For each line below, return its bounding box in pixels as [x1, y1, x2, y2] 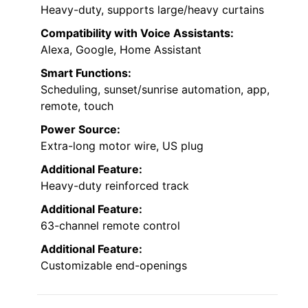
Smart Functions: [41, 65, 131, 80]
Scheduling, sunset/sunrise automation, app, [41, 82, 269, 96]
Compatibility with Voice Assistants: [41, 25, 234, 40]
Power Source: [41, 122, 120, 136]
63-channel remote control [41, 218, 180, 232]
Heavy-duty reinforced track [41, 178, 189, 192]
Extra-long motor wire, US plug [41, 138, 203, 153]
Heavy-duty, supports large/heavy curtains [41, 2, 264, 16]
